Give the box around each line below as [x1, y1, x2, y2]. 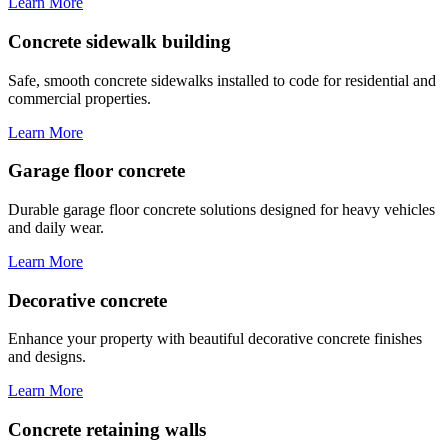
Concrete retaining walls [8, 419, 206, 441]
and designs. [8, 348, 86, 366]
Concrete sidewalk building [8, 30, 231, 52]
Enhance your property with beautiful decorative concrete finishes [8, 330, 422, 348]
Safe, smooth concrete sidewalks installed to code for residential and [8, 71, 436, 89]
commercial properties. [8, 89, 151, 107]
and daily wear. [8, 219, 104, 237]
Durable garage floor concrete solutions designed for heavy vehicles [8, 201, 435, 219]
